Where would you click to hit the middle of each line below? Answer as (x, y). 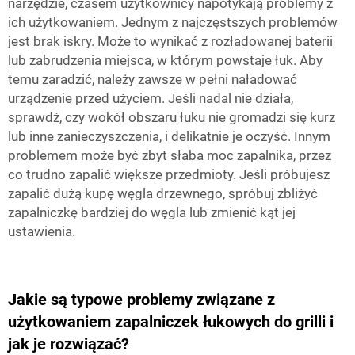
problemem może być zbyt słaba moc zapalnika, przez (170, 155)
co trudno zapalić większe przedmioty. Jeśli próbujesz (169, 174)
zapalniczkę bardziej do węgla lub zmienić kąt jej (152, 212)
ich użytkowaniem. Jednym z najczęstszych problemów (173, 22)
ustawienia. (42, 231)
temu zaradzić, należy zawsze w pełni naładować (153, 79)
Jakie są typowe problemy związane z (141, 300)
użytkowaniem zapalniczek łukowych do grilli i (171, 322)
